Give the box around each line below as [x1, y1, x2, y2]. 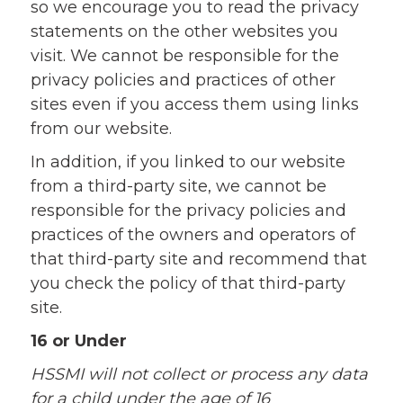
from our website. [30, 119, 172, 139]
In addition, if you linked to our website [30, 152, 345, 172]
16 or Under [30, 331, 127, 351]
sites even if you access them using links [30, 94, 359, 114]
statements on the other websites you [30, 22, 338, 41]
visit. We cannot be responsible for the [30, 46, 339, 66]
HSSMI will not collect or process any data [30, 364, 368, 384]
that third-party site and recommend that [30, 249, 367, 269]
